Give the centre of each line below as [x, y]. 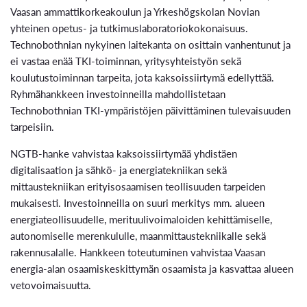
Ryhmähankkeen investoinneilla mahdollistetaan [118, 93]
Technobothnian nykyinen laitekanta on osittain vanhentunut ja [150, 44]
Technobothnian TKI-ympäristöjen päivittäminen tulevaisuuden [150, 110]
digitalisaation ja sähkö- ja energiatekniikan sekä [119, 169]
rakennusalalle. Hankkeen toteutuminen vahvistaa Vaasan [138, 251]
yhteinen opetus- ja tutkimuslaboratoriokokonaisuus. [129, 27]
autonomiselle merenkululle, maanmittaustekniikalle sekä [138, 235]
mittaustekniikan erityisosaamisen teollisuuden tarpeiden [138, 186]
